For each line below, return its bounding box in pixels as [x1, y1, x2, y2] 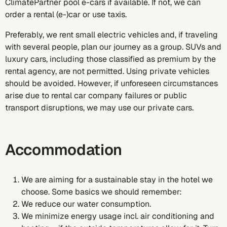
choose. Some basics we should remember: [21, 186, 182, 197]
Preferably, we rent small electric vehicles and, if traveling [5, 29, 218, 40]
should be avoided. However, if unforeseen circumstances [5, 78, 218, 89]
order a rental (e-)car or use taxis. [5, 9, 127, 20]
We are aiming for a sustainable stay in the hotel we [21, 174, 213, 185]
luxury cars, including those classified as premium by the [5, 54, 216, 64]
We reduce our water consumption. [21, 199, 151, 209]
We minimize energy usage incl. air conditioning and [21, 211, 214, 221]
